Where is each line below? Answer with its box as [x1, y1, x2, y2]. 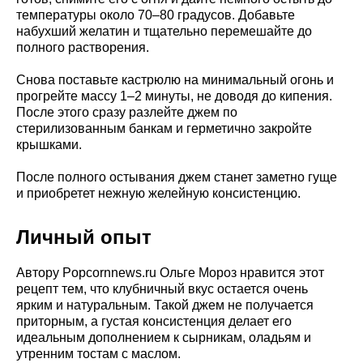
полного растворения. [16, 40, 149, 54]
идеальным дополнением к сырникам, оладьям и [16, 330, 311, 344]
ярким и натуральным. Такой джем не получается [16, 297, 314, 312]
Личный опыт [16, 225, 152, 248]
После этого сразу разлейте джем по [16, 105, 237, 119]
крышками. [16, 137, 82, 152]
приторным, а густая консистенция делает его [16, 314, 292, 328]
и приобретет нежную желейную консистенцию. [16, 186, 301, 200]
